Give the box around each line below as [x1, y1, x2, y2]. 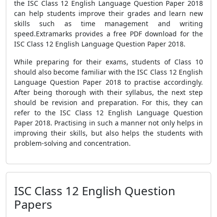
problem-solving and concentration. [14, 139, 131, 148]
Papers [14, 196, 52, 212]
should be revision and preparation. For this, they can [14, 98, 203, 107]
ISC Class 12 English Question [14, 183, 175, 199]
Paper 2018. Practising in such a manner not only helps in [14, 118, 203, 127]
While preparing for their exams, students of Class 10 [14, 57, 203, 66]
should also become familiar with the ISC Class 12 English [14, 67, 203, 77]
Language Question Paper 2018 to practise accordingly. [14, 77, 203, 87]
